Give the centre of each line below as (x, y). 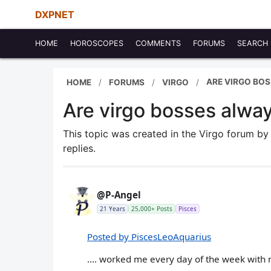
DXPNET (55, 15)
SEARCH (253, 43)
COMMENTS (158, 43)
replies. (79, 148)
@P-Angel (119, 195)
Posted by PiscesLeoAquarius (149, 237)
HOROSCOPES (97, 43)
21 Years (113, 209)
